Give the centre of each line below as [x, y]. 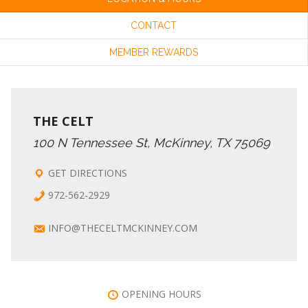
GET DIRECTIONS [88, 173]
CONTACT [154, 25]
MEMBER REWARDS [154, 52]
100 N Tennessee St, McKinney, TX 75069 [152, 143]
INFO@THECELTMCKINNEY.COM [123, 228]
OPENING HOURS [162, 294]
